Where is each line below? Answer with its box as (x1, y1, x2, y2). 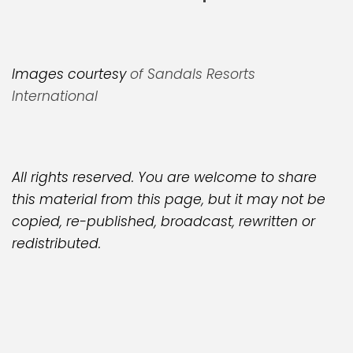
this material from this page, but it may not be (12, 189, 325, 209)
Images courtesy (12, 65, 130, 84)
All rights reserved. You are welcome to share (12, 167, 317, 187)
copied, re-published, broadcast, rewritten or (12, 211, 315, 231)
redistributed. (12, 233, 101, 253)
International (12, 87, 98, 106)
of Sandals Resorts (130, 65, 255, 84)
